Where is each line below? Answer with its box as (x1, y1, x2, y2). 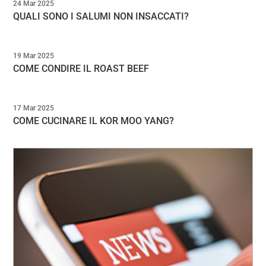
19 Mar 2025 (13, 51, 55, 60)
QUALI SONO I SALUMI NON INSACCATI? (13, 10, 189, 22)
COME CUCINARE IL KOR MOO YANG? (13, 115, 175, 127)
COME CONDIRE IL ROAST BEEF (13, 63, 150, 75)
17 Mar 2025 (13, 104, 55, 113)
